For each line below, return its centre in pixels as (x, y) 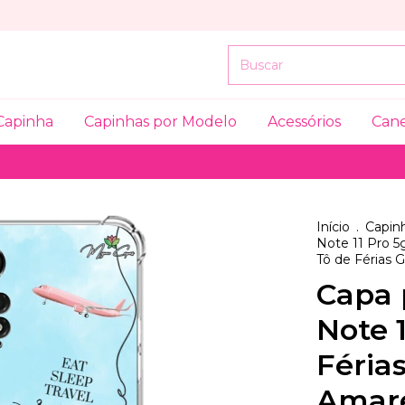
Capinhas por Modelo (160, 122)
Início (333, 227)
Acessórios (304, 122)
